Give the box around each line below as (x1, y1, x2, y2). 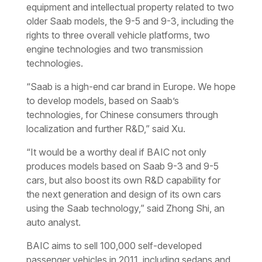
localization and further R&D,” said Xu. (26, 122, 185, 135)
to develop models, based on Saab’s (26, 94, 179, 106)
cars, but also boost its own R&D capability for (26, 174, 220, 186)
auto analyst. (26, 216, 81, 228)
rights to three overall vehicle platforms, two (26, 29, 210, 41)
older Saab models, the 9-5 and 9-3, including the (26, 15, 234, 27)
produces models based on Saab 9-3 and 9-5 (26, 160, 219, 172)
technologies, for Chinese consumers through (26, 108, 218, 120)
